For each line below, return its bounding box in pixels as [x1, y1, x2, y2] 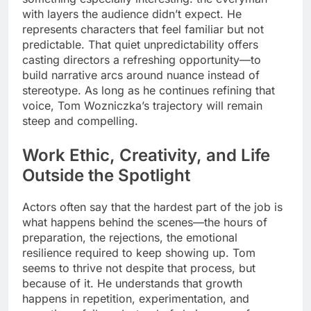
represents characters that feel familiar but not [22, 22, 264, 36]
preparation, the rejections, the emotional [22, 230, 237, 244]
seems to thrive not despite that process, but [22, 260, 255, 275]
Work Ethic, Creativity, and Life [22, 144, 270, 165]
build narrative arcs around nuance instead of [22, 67, 260, 82]
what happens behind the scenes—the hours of [22, 215, 267, 229]
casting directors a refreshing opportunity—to [22, 52, 261, 67]
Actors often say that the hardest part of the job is [22, 199, 283, 214]
